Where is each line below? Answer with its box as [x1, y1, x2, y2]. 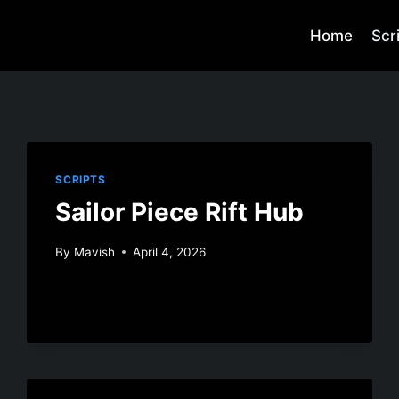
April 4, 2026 [132, 244, 206, 259]
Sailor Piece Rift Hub [55, 196, 305, 227]
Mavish [73, 244, 115, 259]
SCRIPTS [55, 173, 106, 186]
